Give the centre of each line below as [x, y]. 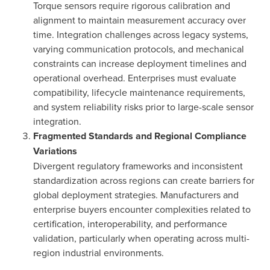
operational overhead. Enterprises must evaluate [135, 78]
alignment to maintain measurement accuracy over [140, 20]
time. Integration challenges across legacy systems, [141, 34]
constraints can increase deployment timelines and [140, 63]
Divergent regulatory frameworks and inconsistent [138, 166]
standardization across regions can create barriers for [144, 180]
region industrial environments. [99, 253]
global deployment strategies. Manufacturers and [136, 195]
